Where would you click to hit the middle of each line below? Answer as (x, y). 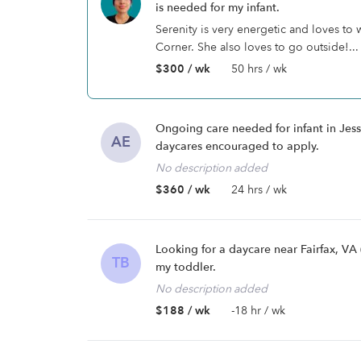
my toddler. (186, 267)
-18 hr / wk (258, 311)
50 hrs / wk (259, 69)
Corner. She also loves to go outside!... (257, 47)
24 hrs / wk (259, 190)
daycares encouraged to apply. (237, 146)
